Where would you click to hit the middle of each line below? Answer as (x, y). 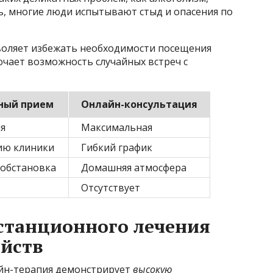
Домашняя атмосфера (134, 168)
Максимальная (117, 128)
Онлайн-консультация (139, 105)
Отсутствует (111, 188)
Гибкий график (117, 148)
